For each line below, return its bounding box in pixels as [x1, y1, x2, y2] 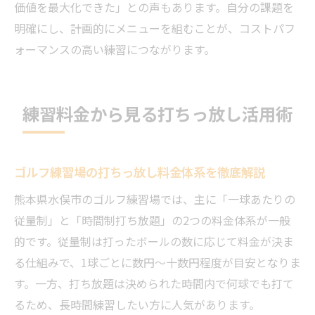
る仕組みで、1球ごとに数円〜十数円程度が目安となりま [14, 254, 301, 271]
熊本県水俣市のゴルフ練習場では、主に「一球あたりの [14, 191, 295, 207]
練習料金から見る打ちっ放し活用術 [22, 101, 292, 126]
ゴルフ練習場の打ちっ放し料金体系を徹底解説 [14, 163, 265, 181]
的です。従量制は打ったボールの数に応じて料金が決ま [14, 233, 294, 250]
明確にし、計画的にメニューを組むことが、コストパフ [14, 20, 295, 37]
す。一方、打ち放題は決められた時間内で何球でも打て [14, 275, 294, 292]
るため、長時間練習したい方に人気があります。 [14, 296, 260, 313]
